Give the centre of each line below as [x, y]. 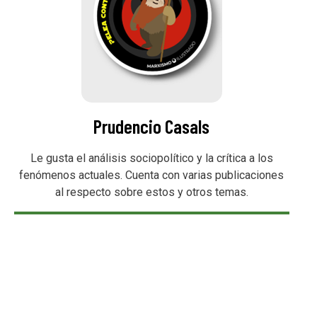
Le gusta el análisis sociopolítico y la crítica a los [151, 158]
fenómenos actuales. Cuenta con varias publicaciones [152, 175]
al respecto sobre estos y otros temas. [151, 192]
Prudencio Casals [152, 126]
